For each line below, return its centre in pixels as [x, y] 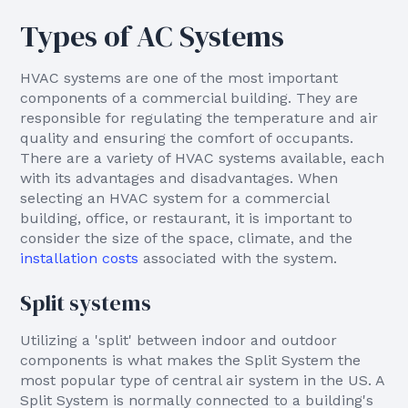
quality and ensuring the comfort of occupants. [187, 138]
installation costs [80, 258]
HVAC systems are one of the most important [179, 78]
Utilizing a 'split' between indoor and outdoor [179, 340]
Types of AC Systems [153, 36]
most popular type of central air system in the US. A [203, 380]
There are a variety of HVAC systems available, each [203, 158]
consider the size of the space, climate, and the [187, 238]
